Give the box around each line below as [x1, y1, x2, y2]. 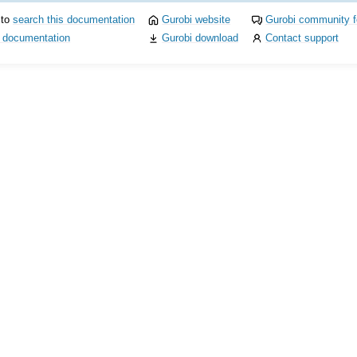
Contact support [265, 31, 339, 44]
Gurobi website [162, 13, 231, 25]
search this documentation [12, 13, 135, 25]
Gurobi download [162, 31, 239, 44]
